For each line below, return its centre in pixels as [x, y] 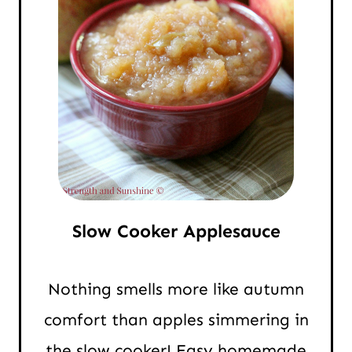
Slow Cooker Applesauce [176, 231]
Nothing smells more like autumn [176, 290]
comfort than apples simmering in [176, 320]
